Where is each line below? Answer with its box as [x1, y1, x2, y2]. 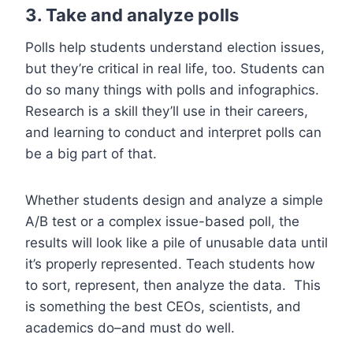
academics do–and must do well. [25, 319, 235, 336]
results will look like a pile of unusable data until [25, 234, 328, 251]
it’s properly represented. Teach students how [25, 255, 315, 272]
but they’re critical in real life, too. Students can [25, 60, 325, 76]
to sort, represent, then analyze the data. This [25, 277, 321, 293]
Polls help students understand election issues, [25, 39, 325, 55]
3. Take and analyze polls [25, 4, 239, 25]
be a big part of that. [25, 145, 157, 162]
